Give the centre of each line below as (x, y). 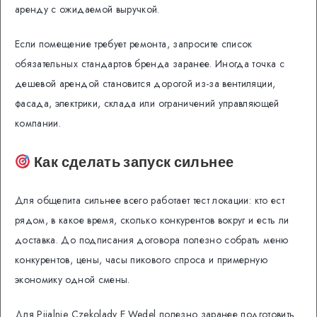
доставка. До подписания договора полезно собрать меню (152, 240)
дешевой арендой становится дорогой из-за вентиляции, (145, 84)
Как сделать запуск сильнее (132, 162)
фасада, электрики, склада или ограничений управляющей (147, 104)
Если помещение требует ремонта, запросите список (134, 44)
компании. (38, 123)
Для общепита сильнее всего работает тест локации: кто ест (150, 200)
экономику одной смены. (73, 279)
